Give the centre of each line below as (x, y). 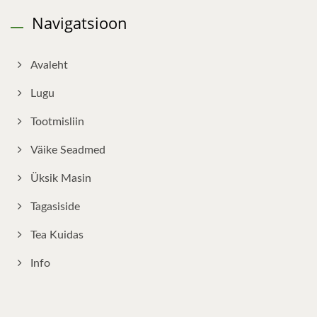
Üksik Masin (61, 179)
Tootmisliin (57, 122)
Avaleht (49, 65)
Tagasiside (55, 207)
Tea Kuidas (57, 235)
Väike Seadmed (68, 150)
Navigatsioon (80, 23)
